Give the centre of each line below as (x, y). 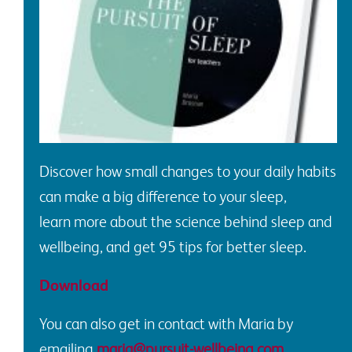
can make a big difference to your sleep (161, 196)
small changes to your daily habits (231, 171)
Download (74, 285)
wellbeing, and (86, 246)
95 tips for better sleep (231, 246)
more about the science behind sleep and (202, 221)
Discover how (82, 171)
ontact (185, 323)
